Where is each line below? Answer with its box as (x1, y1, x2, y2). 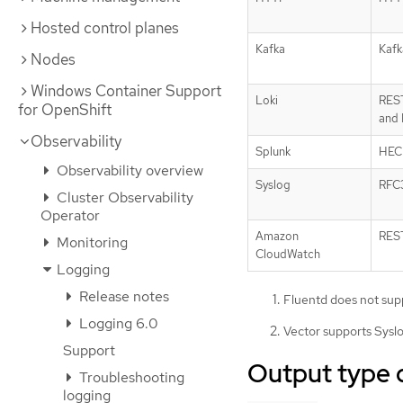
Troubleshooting (76, 368, 184, 387)
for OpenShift (18, 100, 112, 120)
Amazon (255, 228, 299, 244)
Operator (40, 206, 100, 225)
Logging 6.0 (76, 314, 158, 333)
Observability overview (53, 161, 203, 180)
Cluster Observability (53, 188, 193, 207)
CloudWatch (255, 246, 320, 262)
